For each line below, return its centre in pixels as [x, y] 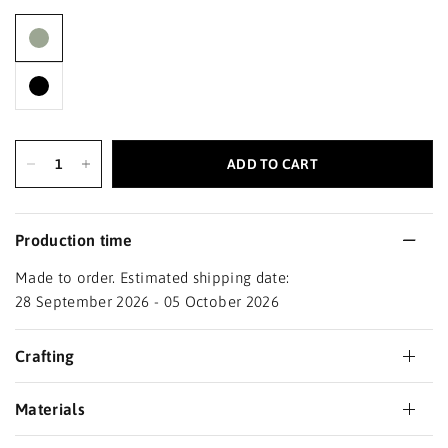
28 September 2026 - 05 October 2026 [147, 301]
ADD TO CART [272, 163]
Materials [50, 408]
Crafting [45, 355]
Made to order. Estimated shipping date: [152, 277]
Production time [74, 239]
